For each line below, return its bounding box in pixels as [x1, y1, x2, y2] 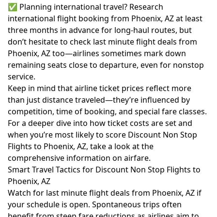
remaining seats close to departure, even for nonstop [8, 60, 204, 70]
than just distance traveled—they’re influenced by [8, 94, 190, 105]
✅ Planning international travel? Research [8, 1, 163, 12]
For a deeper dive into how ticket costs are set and [8, 118, 192, 128]
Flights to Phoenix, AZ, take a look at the [8, 141, 154, 152]
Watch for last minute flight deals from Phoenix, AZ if [8, 187, 201, 198]
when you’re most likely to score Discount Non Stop [8, 129, 197, 140]
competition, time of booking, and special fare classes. [8, 106, 207, 117]
